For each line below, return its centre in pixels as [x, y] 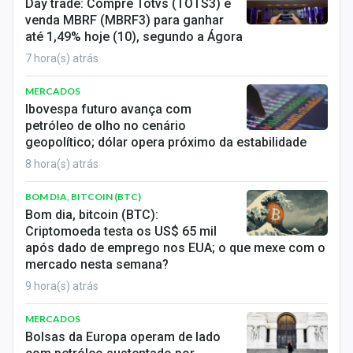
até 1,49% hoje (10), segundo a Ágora [134, 37]
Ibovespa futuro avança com [108, 109]
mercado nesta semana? [97, 264]
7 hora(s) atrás [62, 58]
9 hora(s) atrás [62, 286]
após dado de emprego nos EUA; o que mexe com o [175, 248]
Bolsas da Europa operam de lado [123, 337]
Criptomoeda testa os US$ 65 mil [121, 231]
